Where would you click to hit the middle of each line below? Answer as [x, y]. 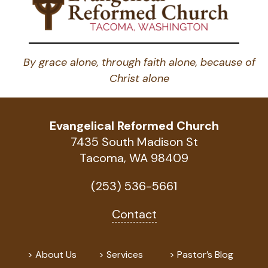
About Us [56, 255]
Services [124, 255]
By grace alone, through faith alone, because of [139, 63]
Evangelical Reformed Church [134, 126]
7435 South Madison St [134, 142]
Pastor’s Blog [205, 255]
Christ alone [139, 79]
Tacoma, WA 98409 [134, 158]
